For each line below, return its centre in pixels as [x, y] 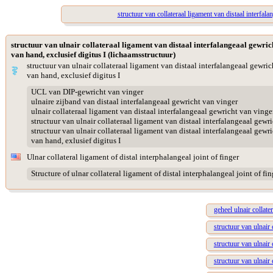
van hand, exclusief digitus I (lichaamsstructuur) [93, 55]
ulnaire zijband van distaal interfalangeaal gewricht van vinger [134, 102]
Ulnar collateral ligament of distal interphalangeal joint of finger [133, 157]
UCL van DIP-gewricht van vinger [87, 92]
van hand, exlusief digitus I [76, 141]
